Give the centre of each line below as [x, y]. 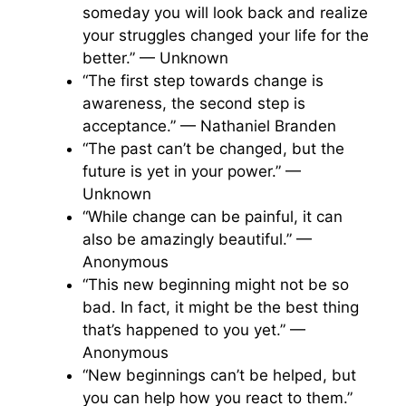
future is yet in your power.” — [192, 171]
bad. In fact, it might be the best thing [221, 307]
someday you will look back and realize [225, 12]
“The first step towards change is [203, 80]
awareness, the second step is [194, 103]
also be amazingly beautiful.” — [197, 239]
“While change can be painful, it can [213, 216]
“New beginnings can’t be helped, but [219, 375]
